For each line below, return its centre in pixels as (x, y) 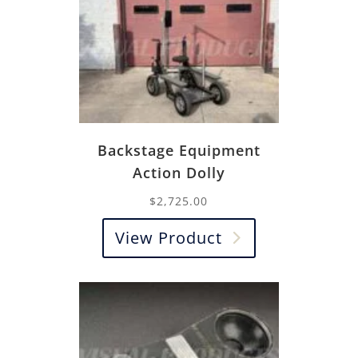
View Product (168, 237)
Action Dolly (179, 172)
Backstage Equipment (179, 150)
